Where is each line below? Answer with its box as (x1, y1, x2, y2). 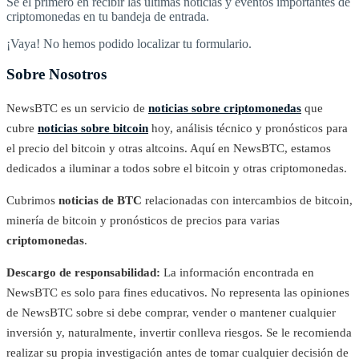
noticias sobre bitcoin (38, 122, 148, 135)
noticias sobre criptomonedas (148, 102, 301, 115)
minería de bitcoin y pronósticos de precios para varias (6, 214, 280, 228)
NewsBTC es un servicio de (6, 102, 148, 115)
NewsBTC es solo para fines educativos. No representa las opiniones (6, 286, 349, 300)
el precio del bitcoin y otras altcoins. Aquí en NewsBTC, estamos (6, 142, 331, 155)
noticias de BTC (58, 194, 142, 208)
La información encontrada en (160, 266, 314, 280)
